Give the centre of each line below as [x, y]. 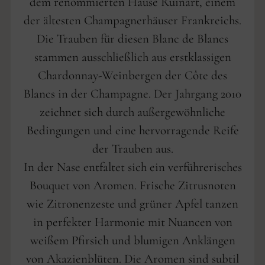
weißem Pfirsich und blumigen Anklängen [132, 240]
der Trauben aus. [132, 148]
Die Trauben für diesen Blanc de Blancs [132, 38]
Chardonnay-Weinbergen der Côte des [132, 75]
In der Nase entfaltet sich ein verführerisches [132, 167]
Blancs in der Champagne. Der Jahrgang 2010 [132, 93]
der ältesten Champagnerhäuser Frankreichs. [132, 20]
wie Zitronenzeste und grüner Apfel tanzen [132, 203]
